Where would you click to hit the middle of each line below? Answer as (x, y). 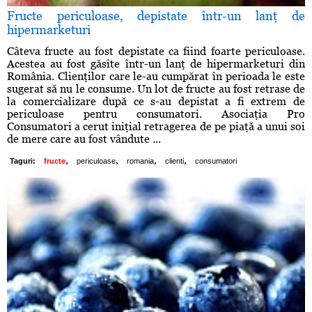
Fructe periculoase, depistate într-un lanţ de (156, 16)
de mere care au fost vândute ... (84, 139)
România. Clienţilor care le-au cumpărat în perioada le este (156, 77)
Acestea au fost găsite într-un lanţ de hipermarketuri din (156, 64)
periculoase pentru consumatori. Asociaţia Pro (156, 114)
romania (140, 161)
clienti (174, 161)
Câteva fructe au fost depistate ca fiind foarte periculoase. (156, 52)
